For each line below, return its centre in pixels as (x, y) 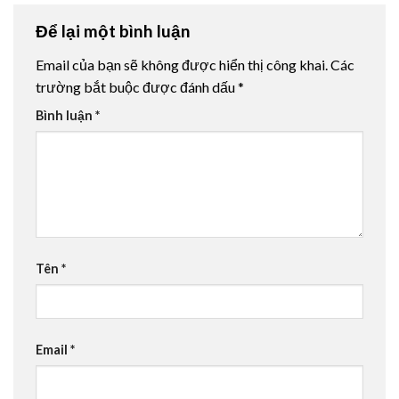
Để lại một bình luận (115, 31)
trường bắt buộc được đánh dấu (137, 86)
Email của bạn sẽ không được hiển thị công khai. (182, 64)
